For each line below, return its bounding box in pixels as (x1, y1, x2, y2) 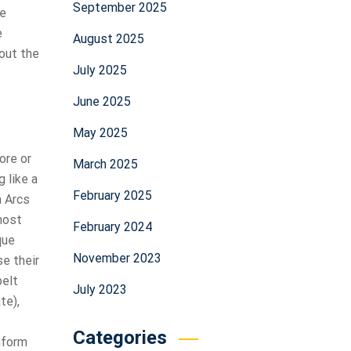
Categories (72, 327, 167, 349)
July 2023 (72, 282, 127, 297)
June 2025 (72, 94, 131, 109)
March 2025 (72, 157, 138, 172)
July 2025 (72, 63, 127, 78)
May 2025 (72, 125, 128, 140)
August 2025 (72, 31, 144, 46)
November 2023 (72, 251, 161, 266)
